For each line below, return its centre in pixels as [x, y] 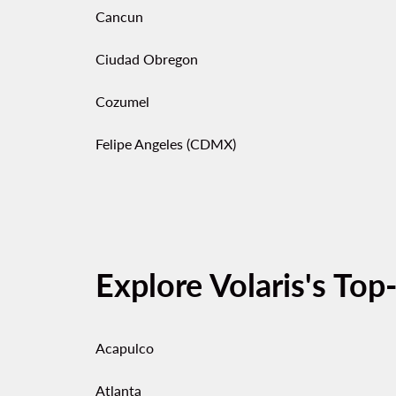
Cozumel [122, 101]
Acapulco [125, 348]
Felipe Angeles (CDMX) [166, 144]
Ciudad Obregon [147, 59]
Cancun [119, 16]
